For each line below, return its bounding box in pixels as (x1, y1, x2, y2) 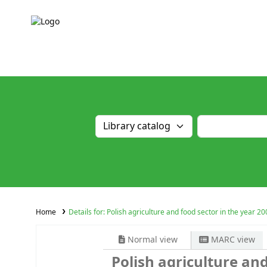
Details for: (68, 207, 107, 218)
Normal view (125, 234, 178, 247)
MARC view (208, 234, 255, 247)
